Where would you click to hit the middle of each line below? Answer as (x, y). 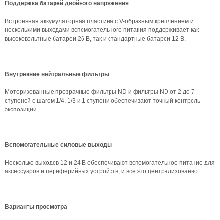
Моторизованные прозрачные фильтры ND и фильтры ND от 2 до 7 (100, 92)
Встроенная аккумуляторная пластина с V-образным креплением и (99, 21)
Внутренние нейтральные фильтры (57, 74)
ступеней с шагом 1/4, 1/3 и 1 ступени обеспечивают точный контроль (103, 101)
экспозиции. (22, 110)
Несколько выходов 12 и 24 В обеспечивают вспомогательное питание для (110, 163)
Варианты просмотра (36, 207)
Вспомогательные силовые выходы (58, 145)
